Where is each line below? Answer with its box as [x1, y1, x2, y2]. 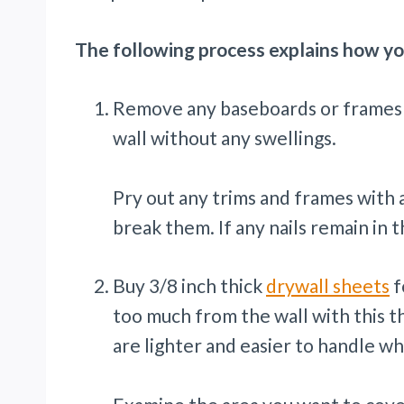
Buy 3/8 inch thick [113, 273, 266, 297]
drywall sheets [266, 273, 390, 297]
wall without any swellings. [113, 125, 340, 149]
